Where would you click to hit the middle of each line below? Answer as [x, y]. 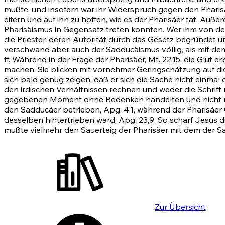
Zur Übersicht [180, 207]
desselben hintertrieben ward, [61, 120]
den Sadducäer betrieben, [54, 110]
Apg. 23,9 [136, 120]
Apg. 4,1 [119, 110]
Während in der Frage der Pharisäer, [79, 60]
